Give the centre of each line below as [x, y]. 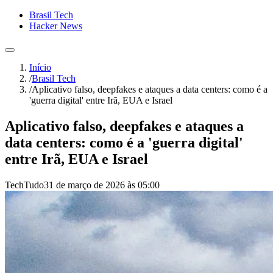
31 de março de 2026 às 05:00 [102, 185]
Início [40, 67]
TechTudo [24, 185]
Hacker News [56, 26]
